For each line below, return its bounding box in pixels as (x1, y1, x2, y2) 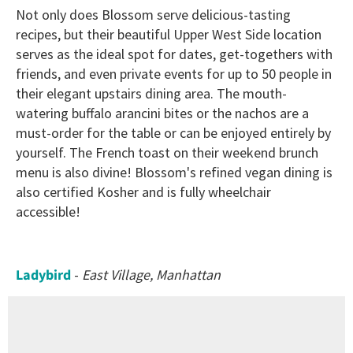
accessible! (16, 203, 84, 221)
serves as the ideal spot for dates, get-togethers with (16, 45, 333, 64)
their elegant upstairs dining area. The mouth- (16, 84, 287, 103)
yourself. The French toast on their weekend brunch (16, 143, 318, 162)
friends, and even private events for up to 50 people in (16, 65, 332, 84)
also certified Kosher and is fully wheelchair (16, 183, 271, 202)
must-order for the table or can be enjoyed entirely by (16, 124, 331, 143)
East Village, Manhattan (82, 266, 221, 284)
